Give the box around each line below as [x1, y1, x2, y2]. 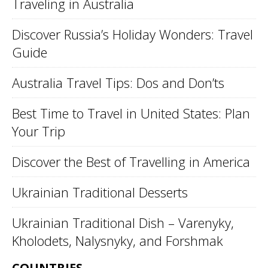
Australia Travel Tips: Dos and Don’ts [12, 74, 224, 92]
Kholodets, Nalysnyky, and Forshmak [12, 232, 223, 249]
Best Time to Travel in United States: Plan [12, 104, 250, 122]
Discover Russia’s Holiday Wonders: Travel [12, 25, 253, 43]
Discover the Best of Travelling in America [12, 153, 250, 170]
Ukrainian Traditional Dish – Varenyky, [12, 214, 234, 232]
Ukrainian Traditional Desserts [12, 183, 188, 201]
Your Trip [12, 122, 65, 140]
